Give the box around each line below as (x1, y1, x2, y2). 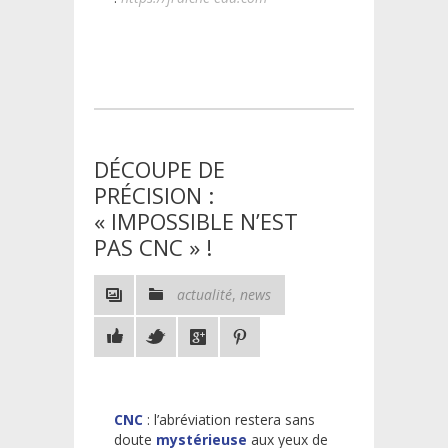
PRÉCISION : (94, 179, 214, 210)
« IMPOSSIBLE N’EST (94, 205, 298, 236)
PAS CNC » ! (94, 231, 212, 262)
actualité (177, 284, 232, 304)
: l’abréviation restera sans (143, 409, 315, 429)
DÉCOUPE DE (94, 153, 225, 184)
